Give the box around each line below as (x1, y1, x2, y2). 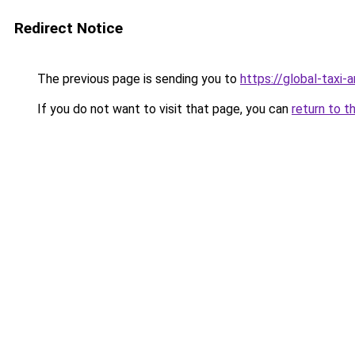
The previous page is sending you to (34, 71, 240, 86)
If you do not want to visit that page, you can (34, 101, 292, 116)
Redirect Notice (14, 19, 123, 37)
